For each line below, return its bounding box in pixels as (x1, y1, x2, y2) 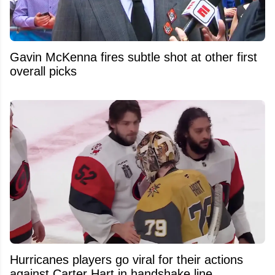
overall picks (10, 64, 77, 78)
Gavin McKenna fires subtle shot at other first (10, 50, 257, 64)
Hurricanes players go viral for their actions (10, 252, 243, 266)
